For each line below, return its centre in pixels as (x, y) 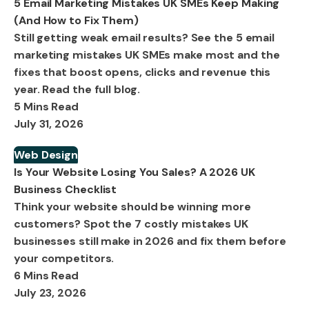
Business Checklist (66, 189)
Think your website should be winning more (132, 206)
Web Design (46, 154)
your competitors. (64, 258)
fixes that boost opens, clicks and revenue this (142, 72)
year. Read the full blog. (77, 89)
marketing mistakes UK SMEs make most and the (147, 54)
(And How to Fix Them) (76, 20)
